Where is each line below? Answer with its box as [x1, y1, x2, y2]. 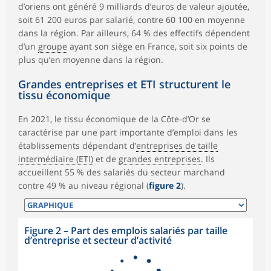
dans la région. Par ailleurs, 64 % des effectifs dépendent [18, 27, 250, 39]
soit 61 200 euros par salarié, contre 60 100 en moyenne [18, 13, 245, 25]
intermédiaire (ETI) [18, 152, 93, 165]
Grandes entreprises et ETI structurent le [18, 76, 230, 91]
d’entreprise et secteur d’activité [24, 233, 172, 247]
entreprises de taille [136, 139, 218, 151]
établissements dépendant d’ [18, 139, 136, 151]
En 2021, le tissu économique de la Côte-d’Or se [18, 113, 211, 125]
